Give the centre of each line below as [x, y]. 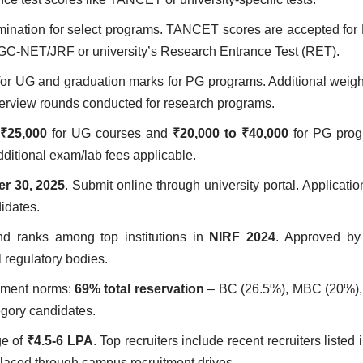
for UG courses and [109, 133]
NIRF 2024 [243, 237]
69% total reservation [139, 289]
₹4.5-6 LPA [60, 341]
